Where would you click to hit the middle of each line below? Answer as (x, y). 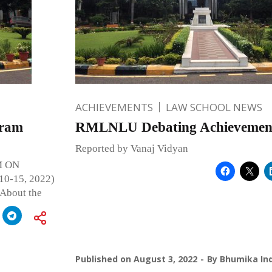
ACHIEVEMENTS (114, 107)
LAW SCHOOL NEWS (214, 107)
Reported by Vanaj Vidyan (131, 148)
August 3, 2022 (165, 259)
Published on (104, 259)
